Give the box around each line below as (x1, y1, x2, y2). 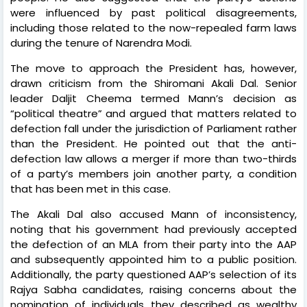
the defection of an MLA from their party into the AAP (10, 236, 297, 251)
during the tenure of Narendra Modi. (10, 35, 192, 50)
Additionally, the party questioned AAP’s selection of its (10, 267, 297, 282)
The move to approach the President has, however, (10, 60, 297, 75)
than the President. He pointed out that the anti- (10, 136, 297, 151)
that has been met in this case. (10, 181, 171, 196)
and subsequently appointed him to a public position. (10, 251, 297, 267)
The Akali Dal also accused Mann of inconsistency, (10, 206, 297, 221)
